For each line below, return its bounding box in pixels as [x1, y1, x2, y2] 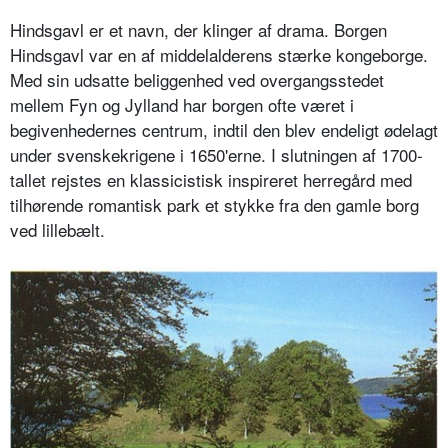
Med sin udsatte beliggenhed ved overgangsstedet [10, 66, 384, 92]
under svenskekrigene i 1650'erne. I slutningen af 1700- [10, 141, 423, 167]
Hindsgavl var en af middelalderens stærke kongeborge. [10, 41, 428, 67]
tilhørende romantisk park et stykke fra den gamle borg [10, 191, 419, 217]
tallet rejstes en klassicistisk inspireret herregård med [10, 166, 412, 192]
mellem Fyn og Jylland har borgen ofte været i [10, 91, 354, 117]
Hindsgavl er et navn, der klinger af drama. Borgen [10, 16, 387, 42]
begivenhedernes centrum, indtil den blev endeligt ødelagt [10, 116, 438, 142]
